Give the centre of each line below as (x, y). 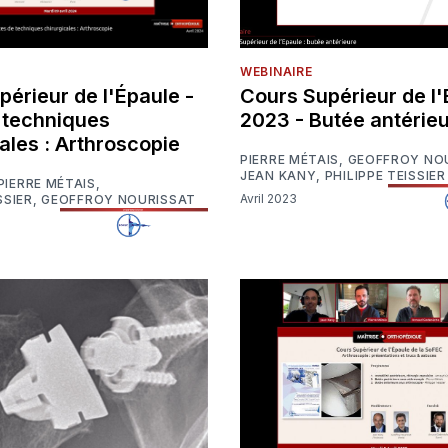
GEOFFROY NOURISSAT (118, 199)
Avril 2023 (272, 199)
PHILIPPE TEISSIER (385, 175)
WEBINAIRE (276, 71)
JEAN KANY (278, 175)
